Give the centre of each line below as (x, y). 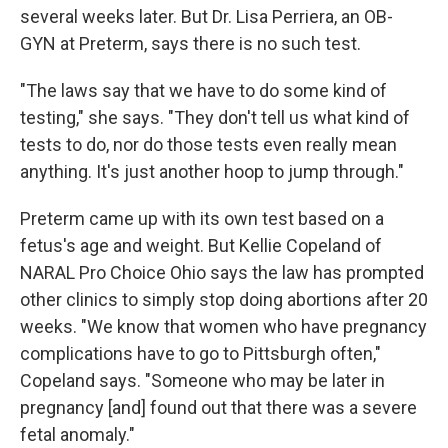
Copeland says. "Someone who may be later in (202, 381)
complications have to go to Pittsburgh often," (200, 354)
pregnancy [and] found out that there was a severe (218, 408)
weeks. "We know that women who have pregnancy (223, 327)
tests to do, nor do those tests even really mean (208, 145)
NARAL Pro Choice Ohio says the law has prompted (222, 273)
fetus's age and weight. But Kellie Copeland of (201, 246)
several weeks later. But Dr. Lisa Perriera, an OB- (206, 17)
